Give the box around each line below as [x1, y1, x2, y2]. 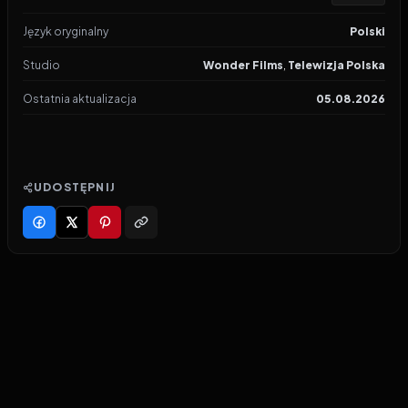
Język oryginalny [23, 25, 108, 38]
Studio [23, 58, 60, 72]
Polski [350, 25, 385, 38]
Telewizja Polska [288, 58, 385, 72]
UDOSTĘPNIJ [34, 180, 116, 194]
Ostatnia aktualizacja [23, 92, 137, 106]
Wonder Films [203, 58, 283, 72]
